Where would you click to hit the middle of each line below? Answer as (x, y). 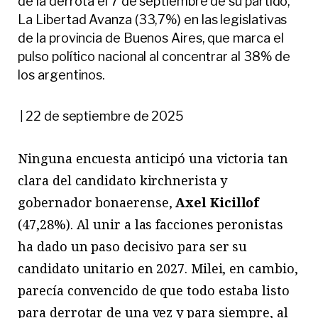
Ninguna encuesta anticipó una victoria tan (153, 159)
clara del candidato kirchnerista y (123, 181)
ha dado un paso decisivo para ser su (133, 247)
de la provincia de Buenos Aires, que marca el (151, 38)
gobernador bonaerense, (97, 203)
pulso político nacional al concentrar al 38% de (154, 56)
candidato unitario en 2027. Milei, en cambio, (158, 269)
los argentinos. (62, 75)
